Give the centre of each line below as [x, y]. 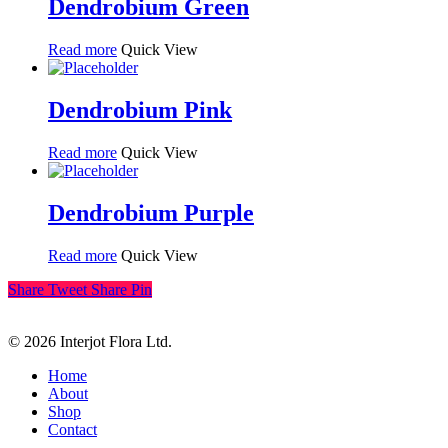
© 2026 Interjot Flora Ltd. [90, 341]
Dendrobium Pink [140, 109]
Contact [72, 429]
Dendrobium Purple [151, 212]
